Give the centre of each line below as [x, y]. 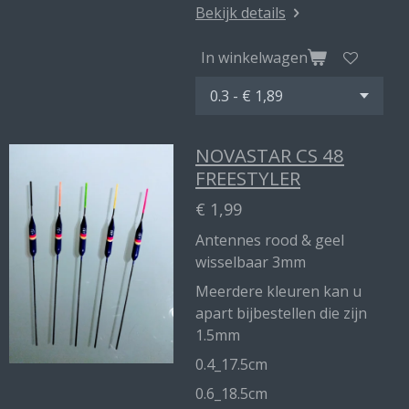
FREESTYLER [248, 178]
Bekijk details [241, 13]
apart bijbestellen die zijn [281, 313]
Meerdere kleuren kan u [278, 291]
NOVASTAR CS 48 [270, 155]
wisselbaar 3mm [251, 262]
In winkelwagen [254, 57]
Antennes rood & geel [270, 240]
